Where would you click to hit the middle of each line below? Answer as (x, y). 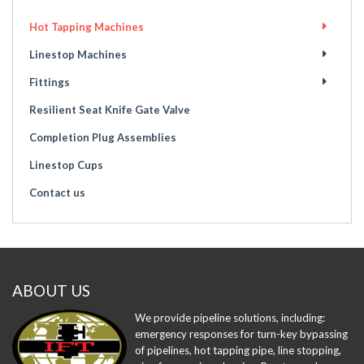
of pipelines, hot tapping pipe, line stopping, (238, 351)
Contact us (57, 193)
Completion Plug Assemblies (103, 138)
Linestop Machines (78, 55)
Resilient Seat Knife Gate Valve (110, 110)
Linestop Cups (66, 165)
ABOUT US (51, 291)
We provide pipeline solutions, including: (230, 318)
